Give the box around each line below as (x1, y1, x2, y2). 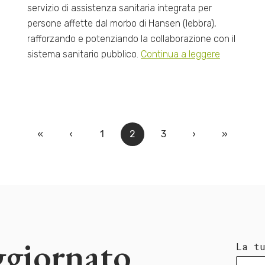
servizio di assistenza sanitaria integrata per (27, 2, 212, 14)
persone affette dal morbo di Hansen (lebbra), (27, 17, 216, 29)
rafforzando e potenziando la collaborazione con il (27, 33, 235, 44)
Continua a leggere (140, 48, 220, 60)
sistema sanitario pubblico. (27, 48, 141, 60)
